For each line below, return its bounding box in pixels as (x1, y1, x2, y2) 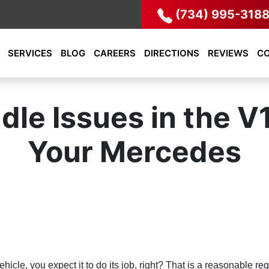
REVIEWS (208, 47, 249, 59)
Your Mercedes (28, 134, 241, 169)
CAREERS (94, 47, 136, 59)
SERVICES (8, 47, 52, 59)
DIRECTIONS (144, 47, 199, 59)
